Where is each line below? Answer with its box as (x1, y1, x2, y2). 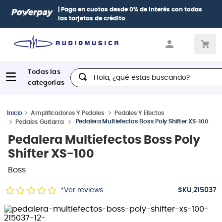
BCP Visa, (175, 6, 204, 12)
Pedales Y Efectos (114, 110, 165, 116)
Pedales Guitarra (15, 118, 64, 125)
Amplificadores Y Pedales (31, 110, 105, 116)
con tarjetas (135, 6, 175, 12)
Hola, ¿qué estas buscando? (70, 68, 180, 76)
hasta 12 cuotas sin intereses (46, 6, 135, 12)
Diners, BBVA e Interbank (16, 15, 92, 21)
